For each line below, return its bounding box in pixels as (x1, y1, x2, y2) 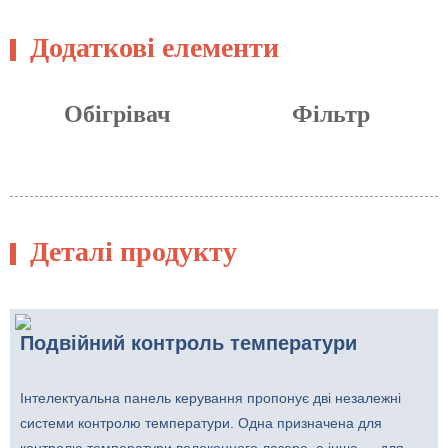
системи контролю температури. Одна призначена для (20, 414, 382, 431)
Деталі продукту (30, 230, 237, 276)
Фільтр (292, 96, 370, 135)
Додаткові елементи (30, 26, 279, 72)
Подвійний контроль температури (20, 331, 357, 354)
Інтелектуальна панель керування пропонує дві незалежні (20, 389, 401, 406)
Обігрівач (63, 96, 171, 135)
